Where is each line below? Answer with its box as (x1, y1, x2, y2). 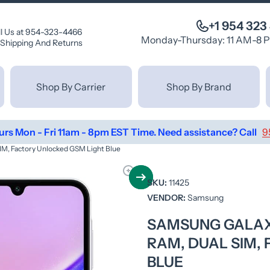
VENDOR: (147, 192, 186, 203)
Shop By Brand (166, 80, 232, 93)
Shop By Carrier (36, 80, 106, 93)
